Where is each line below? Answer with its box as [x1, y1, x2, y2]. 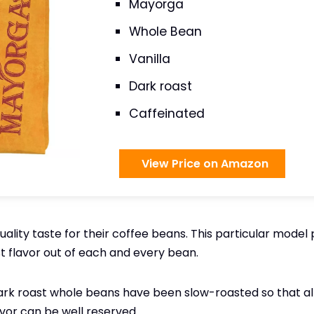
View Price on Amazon [136, 155, 269, 172]
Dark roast [129, 77, 193, 95]
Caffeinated [129, 104, 205, 122]
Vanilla [129, 50, 171, 67]
